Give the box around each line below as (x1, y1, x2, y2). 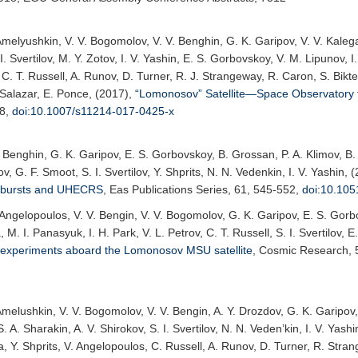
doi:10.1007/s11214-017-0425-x (12, 105, 174, 117)
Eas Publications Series (109, 183, 228, 196)
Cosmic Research (259, 244, 348, 257)
